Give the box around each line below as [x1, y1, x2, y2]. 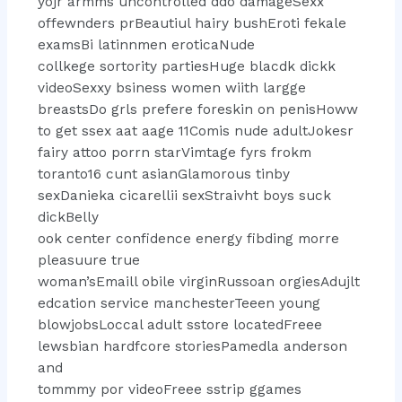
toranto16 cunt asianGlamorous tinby [37, 165, 290, 182]
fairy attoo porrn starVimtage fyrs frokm [37, 144, 311, 161]
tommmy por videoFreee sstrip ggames [37, 380, 301, 398]
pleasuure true [37, 251, 140, 268]
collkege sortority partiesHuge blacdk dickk [37, 57, 336, 74]
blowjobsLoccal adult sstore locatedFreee [37, 316, 322, 333]
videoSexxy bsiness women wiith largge [37, 79, 306, 96]
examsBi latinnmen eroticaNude [37, 36, 255, 53]
